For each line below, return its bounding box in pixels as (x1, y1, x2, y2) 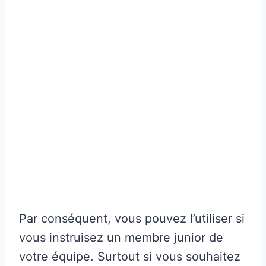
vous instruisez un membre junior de (19, 230, 223, 245)
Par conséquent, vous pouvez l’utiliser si (19, 211, 245, 226)
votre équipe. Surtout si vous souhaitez (19, 249, 240, 264)
